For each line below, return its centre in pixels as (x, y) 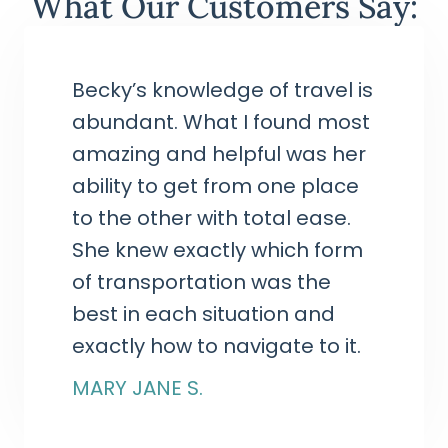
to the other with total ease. (211, 218)
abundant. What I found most (221, 122)
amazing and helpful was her (219, 154)
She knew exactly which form (217, 250)
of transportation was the (201, 282)
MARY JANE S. (137, 388)
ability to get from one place (215, 186)
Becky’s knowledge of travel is (222, 90)
